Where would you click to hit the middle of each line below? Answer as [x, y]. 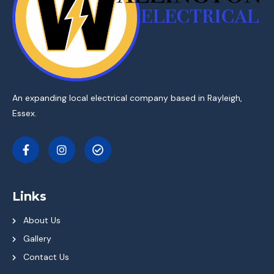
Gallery [37, 239]
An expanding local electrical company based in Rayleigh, [127, 98]
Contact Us [46, 257]
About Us [42, 220]
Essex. [26, 113]
